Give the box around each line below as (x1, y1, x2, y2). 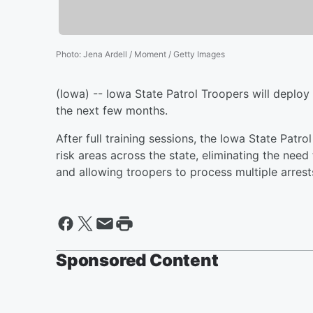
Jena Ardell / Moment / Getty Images (83, 48, 225, 59)
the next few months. (56, 103, 168, 117)
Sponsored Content (56, 249, 219, 270)
